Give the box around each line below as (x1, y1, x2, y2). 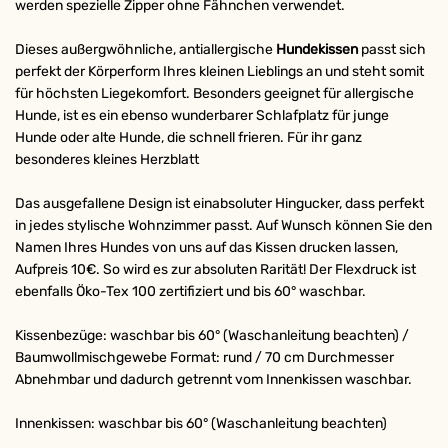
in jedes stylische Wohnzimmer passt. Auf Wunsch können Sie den (15, 217, 432, 234)
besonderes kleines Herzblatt (15, 151, 199, 168)
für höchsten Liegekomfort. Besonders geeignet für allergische (15, 85, 414, 102)
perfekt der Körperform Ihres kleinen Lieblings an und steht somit (15, 63, 424, 80)
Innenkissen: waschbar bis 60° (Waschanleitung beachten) (15, 415, 387, 432)
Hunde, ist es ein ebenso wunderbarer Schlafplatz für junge (15, 107, 389, 124)
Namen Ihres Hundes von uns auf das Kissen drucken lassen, (15, 239, 398, 256)
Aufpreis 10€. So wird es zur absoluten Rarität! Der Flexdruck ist (15, 261, 416, 278)
